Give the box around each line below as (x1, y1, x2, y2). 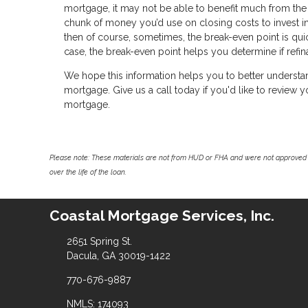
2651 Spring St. (66, 236, 132, 247)
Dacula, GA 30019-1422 (66, 250, 170, 261)
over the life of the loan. (49, 167, 126, 176)
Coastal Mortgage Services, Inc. (49, 207, 274, 225)
